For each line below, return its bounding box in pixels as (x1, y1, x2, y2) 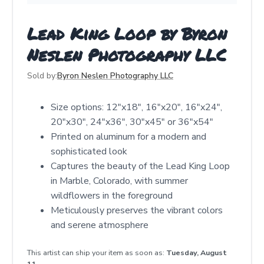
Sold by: (27, 70, 57, 81)
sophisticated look (51, 145, 127, 158)
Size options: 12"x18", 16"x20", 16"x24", (51, 101, 222, 114)
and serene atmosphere (51, 219, 148, 232)
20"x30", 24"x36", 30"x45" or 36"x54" (51, 115, 213, 128)
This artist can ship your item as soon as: (27, 247, 166, 258)
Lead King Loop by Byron (27, 22, 227, 45)
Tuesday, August (166, 247, 227, 258)
